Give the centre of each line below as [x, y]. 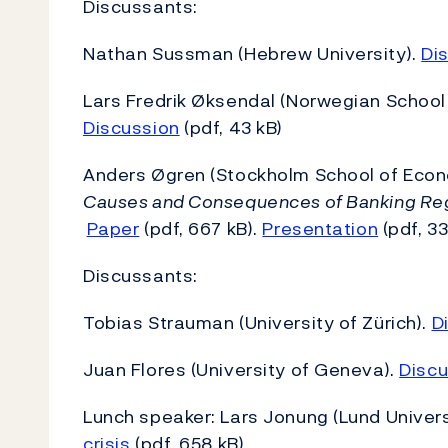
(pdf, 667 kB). [201, 228]
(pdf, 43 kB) [231, 127]
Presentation [320, 228]
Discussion [131, 127]
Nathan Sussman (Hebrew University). [252, 53]
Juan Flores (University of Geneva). [241, 369]
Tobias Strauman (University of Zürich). [257, 322]
